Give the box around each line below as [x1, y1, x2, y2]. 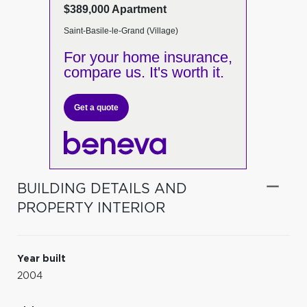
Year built [17, 254, 66, 264]
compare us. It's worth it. [63, 64, 224, 81]
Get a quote [73, 103, 119, 112]
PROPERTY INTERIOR [17, 201, 165, 215]
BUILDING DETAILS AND [17, 182, 187, 196]
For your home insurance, [63, 49, 232, 66]
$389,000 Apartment [63, 3, 167, 15]
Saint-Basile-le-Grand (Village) [63, 26, 178, 36]
